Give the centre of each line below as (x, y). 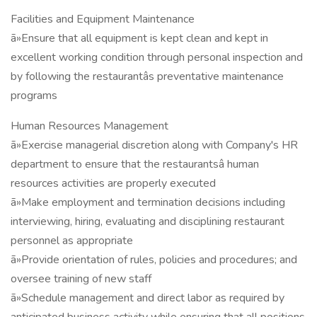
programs (34, 96)
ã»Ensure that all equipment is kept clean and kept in (139, 38)
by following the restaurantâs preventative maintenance (147, 76)
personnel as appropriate (72, 241)
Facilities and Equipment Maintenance (103, 19)
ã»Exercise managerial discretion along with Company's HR (154, 145)
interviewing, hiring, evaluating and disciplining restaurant (148, 221)
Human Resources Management (90, 126)
